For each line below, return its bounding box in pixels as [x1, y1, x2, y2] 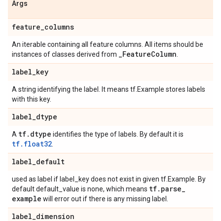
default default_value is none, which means [12, 185, 149, 193]
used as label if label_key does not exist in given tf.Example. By [12, 175, 206, 183]
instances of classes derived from [12, 50, 118, 58]
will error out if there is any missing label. [41, 195, 168, 203]
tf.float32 [12, 139, 52, 148]
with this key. [12, 95, 51, 103]
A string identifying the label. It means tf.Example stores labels [12, 85, 205, 93]
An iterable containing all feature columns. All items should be [12, 40, 203, 48]
